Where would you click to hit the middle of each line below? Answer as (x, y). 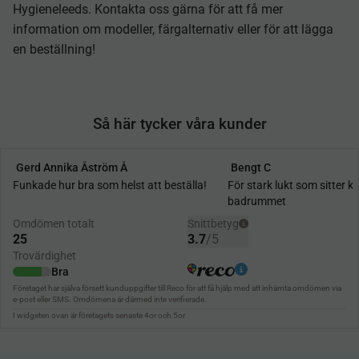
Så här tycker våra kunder (179, 124)
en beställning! (54, 49)
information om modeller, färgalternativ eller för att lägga (173, 29)
